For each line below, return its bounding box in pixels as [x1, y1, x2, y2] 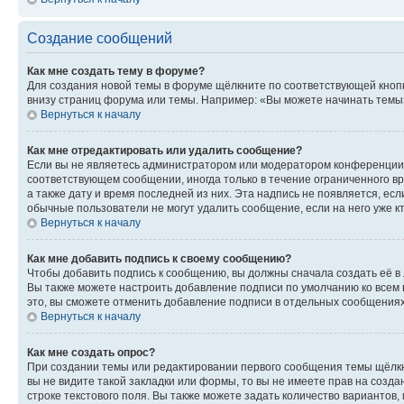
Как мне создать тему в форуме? [27, 64, 205, 78]
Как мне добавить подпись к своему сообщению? [27, 252, 291, 265]
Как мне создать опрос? [27, 345, 155, 359]
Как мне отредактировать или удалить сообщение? [27, 143, 302, 157]
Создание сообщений [27, 30, 172, 46]
